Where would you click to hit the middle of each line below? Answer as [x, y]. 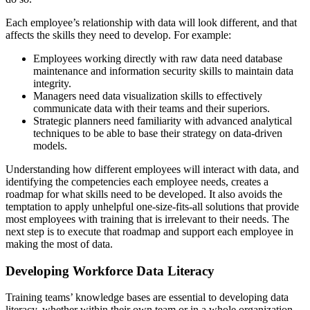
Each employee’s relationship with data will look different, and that [151, 22]
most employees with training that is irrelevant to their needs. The [147, 219]
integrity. [52, 83]
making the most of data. [59, 244]
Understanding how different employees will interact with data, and [152, 169]
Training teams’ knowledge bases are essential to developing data [147, 298]
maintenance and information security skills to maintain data [163, 71]
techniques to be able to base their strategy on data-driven [158, 133]
